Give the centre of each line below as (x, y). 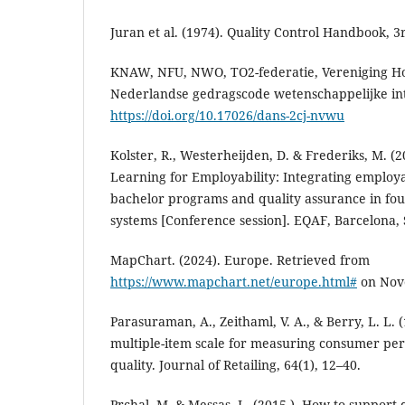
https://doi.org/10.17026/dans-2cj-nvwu (227, 116)
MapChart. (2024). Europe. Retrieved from (240, 260)
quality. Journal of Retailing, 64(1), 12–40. (235, 365)
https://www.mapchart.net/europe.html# (234, 282)
